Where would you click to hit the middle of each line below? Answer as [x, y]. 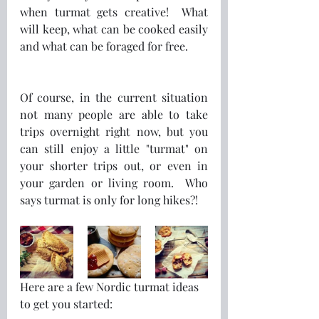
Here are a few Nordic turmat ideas [111, 286]
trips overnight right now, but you [114, 131]
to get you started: [68, 303]
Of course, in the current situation [114, 97]
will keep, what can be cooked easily [114, 28]
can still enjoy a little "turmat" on [114, 148]
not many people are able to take [114, 114]
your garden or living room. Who [114, 182]
